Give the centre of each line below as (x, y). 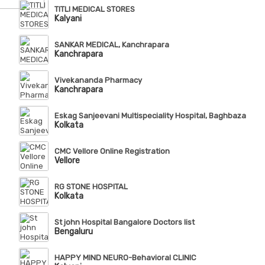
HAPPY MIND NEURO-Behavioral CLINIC (125, 258)
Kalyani (68, 19)
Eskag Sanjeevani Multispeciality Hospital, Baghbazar (151, 116)
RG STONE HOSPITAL (91, 187)
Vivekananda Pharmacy (98, 80)
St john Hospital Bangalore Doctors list (124, 222)
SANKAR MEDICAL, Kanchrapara (112, 45)
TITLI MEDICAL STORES (94, 9)
